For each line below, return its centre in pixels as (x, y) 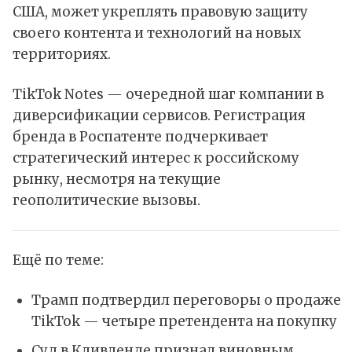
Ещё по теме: (58, 260)
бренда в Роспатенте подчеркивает (140, 137)
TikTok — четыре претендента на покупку (184, 322)
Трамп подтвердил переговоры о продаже (186, 301)
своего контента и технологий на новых (157, 33)
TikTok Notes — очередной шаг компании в (168, 95)
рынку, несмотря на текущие (117, 180)
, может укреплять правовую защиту (176, 12)
